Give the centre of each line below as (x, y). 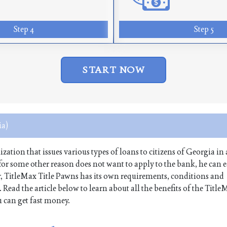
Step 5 (203, 29)
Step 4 (23, 29)
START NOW (113, 70)
